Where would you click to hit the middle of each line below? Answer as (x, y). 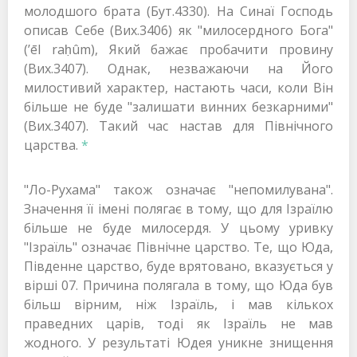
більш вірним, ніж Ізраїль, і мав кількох (178, 305)
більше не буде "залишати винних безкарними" (178, 107)
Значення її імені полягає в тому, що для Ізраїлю (178, 209)
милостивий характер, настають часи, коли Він (178, 88)
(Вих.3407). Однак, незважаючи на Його (178, 69)
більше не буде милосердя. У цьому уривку (178, 228)
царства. (53, 145)
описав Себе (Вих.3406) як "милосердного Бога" (178, 31)
